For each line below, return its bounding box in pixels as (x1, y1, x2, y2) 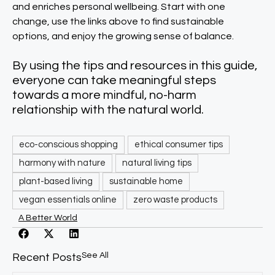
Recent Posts (12, 252, 82, 263)
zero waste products (133, 195, 217, 204)
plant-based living (19, 177, 93, 186)
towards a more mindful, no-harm (12, 89, 196, 101)
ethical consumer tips (134, 140, 223, 149)
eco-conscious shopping (19, 140, 118, 149)
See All (82, 251, 109, 260)
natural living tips (122, 158, 192, 168)
